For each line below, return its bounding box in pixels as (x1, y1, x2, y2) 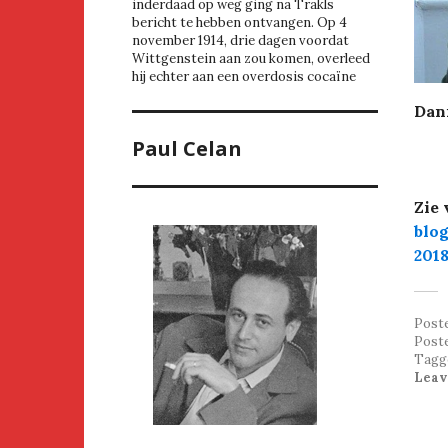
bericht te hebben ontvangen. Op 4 (132, 14, 347, 32)
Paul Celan (132, 135, 242, 163)
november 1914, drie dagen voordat (132, 32, 349, 50)
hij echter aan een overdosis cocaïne (132, 68, 356, 86)
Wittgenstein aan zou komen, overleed (132, 50, 370, 68)
